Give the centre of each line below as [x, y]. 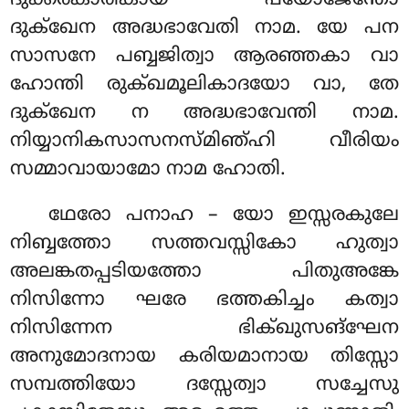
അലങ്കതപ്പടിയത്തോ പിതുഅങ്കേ [204, 273]
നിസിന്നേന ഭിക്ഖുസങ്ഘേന [204, 329]
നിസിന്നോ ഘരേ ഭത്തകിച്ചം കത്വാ [204, 301]
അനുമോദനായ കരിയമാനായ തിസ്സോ [204, 357]
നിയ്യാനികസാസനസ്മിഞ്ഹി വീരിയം [204, 142]
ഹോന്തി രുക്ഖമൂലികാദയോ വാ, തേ [204, 85]
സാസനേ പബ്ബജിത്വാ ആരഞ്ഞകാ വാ [204, 57]
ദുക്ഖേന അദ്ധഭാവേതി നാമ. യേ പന [204, 29]
